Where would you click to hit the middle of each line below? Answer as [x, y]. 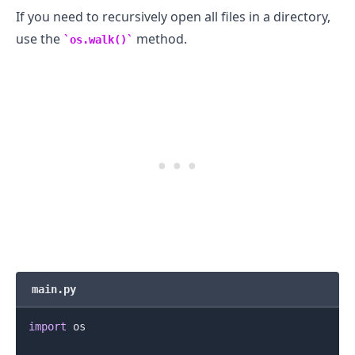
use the [40, 38]
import [47, 326]
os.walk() [98, 39]
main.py [54, 289]
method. [160, 38]
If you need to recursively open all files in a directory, [173, 16]
